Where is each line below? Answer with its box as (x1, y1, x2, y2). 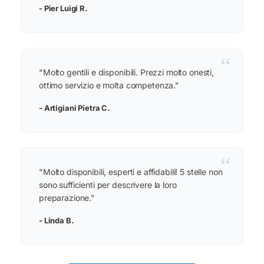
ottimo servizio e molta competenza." (39, 80, 179, 91)
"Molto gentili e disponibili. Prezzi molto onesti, (39, 67, 214, 78)
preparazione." (39, 193, 95, 203)
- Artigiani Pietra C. (39, 103, 110, 113)
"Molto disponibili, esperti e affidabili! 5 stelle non (39, 167, 223, 177)
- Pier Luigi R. (39, 4, 87, 14)
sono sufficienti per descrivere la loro (39, 180, 177, 190)
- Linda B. (39, 216, 74, 226)
